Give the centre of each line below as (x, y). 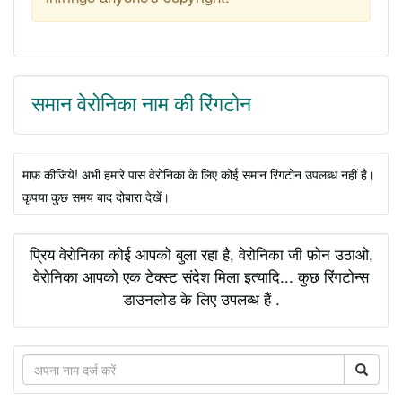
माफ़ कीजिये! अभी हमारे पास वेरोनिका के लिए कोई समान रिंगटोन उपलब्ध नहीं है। (199, 173)
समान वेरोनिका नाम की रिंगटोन (141, 104)
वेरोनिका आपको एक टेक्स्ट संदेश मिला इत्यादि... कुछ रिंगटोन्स (201, 275)
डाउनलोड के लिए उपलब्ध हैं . (201, 298)
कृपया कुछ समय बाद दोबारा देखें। (96, 196)
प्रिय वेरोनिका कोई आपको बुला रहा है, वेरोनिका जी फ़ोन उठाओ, (201, 253)
